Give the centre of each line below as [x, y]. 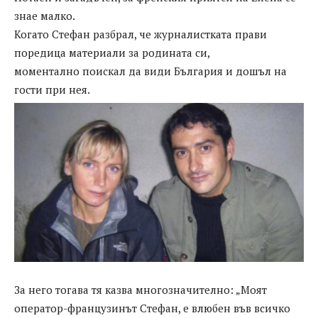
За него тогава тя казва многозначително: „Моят [141, 289]
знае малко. [45, 16]
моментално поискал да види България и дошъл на [150, 71]
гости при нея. [52, 90]
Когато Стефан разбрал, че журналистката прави [141, 34]
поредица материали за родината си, [112, 53]
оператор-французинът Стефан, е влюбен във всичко [152, 308]
